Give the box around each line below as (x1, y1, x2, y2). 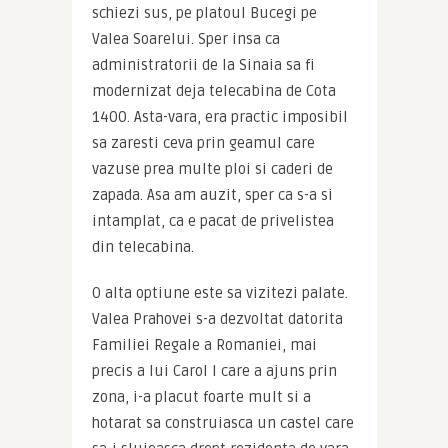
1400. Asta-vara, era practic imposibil (91, 108, 348, 127)
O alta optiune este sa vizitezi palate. (91, 284, 348, 303)
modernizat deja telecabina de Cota (91, 82, 336, 101)
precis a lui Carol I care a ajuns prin (91, 362, 337, 381)
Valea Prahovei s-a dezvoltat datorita (91, 310, 343, 329)
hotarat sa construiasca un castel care (91, 414, 354, 433)
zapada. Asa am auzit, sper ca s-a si (91, 186, 333, 205)
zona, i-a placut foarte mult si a (91, 388, 311, 407)
